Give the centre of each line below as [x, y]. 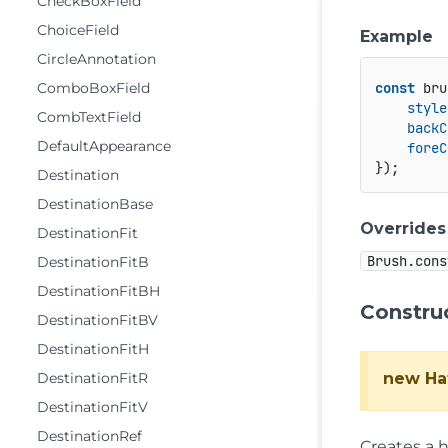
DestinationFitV [92, 407]
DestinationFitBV [97, 320]
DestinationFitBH [98, 291]
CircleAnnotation [96, 59]
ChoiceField [78, 30]
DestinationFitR [92, 378]
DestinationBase [95, 204]
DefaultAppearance [104, 146]
